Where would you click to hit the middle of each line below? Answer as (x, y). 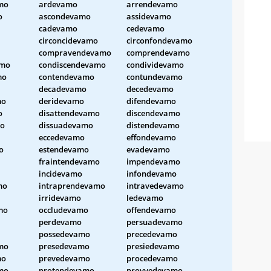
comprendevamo (158, 52)
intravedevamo (155, 185)
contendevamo (67, 77)
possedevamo (64, 234)
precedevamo (152, 234)
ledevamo (145, 198)
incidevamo (60, 173)
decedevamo (150, 89)
